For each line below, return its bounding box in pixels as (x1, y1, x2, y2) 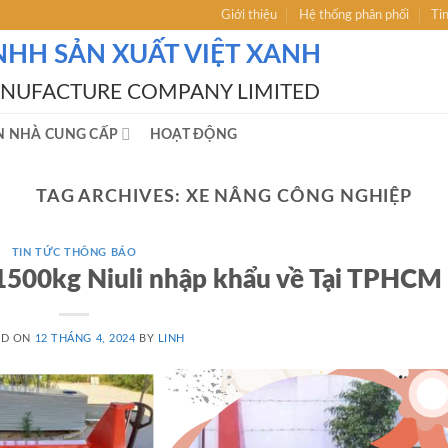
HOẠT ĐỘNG (149, 127, 238, 142)
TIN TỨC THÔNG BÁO (11, 247, 137, 259)
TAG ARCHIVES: (35, 187, 186, 206)
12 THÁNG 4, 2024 (34, 332, 136, 344)
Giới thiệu (220, 9, 277, 21)
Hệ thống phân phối (299, 9, 410, 21)
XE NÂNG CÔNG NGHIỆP (185, 187, 413, 206)
